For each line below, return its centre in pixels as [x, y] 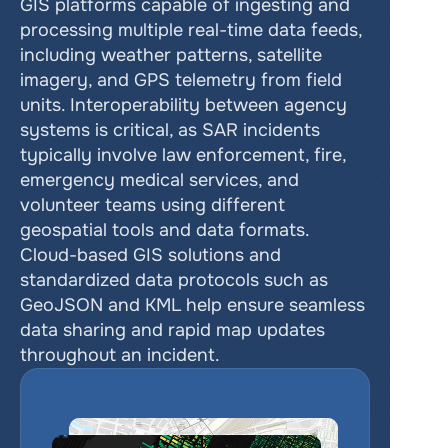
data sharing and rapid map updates [172, 330]
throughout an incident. [120, 355]
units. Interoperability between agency [183, 105]
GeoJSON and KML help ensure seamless [192, 305]
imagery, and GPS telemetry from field [181, 80]
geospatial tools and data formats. [164, 230]
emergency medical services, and [159, 180]
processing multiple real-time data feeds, [191, 30]
